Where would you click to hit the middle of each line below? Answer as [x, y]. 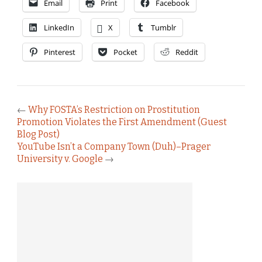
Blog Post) [38, 134]
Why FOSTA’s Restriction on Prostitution [114, 109]
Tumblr [163, 27]
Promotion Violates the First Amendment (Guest [122, 122]
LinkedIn [59, 27]
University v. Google [60, 158]
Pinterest [60, 52]
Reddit [187, 52]
